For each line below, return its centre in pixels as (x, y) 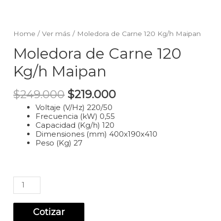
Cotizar (49, 212)
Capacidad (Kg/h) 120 (75, 125)
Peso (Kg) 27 (59, 143)
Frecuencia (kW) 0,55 (75, 116)
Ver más (56, 34)
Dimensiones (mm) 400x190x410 (97, 134)
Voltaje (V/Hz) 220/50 (74, 108)
